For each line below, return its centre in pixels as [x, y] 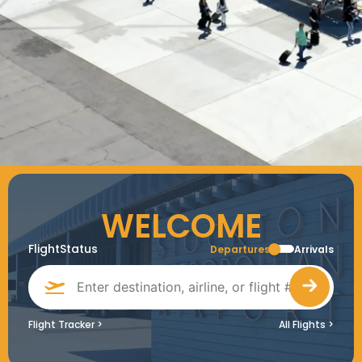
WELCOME [181, 227]
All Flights [302, 324]
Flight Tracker [61, 324]
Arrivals [314, 250]
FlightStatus [63, 249]
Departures [240, 250]
